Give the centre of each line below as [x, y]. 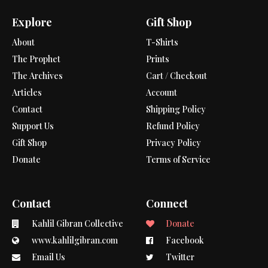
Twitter [179, 257]
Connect [167, 203]
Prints [158, 59]
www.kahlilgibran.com [74, 240]
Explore [32, 22]
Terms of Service [178, 159]
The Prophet [36, 59]
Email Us [48, 257]
